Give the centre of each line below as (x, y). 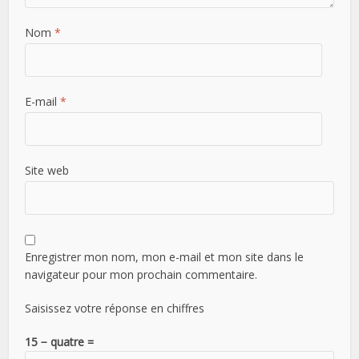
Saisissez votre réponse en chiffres (115, 308)
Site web (47, 170)
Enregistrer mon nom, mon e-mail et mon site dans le (165, 256)
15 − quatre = (60, 341)
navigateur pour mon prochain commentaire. (141, 274)
